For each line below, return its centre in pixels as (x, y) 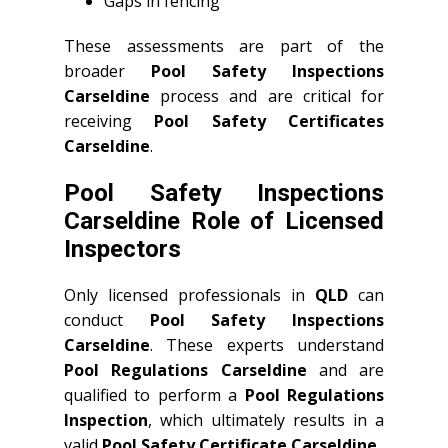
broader (107, 71)
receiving (109, 121)
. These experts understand (267, 345)
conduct (107, 320)
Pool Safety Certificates (269, 121)
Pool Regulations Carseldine (185, 370)
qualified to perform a (154, 395)
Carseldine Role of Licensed (224, 221)
